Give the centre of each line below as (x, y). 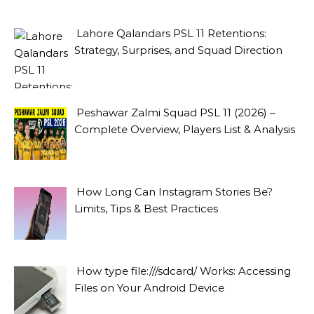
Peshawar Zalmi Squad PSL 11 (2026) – (176, 112)
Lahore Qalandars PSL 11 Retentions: (172, 33)
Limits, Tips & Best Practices (146, 209)
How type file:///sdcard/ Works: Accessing (184, 271)
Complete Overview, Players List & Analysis (185, 129)
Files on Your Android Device (150, 288)
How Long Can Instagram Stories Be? (175, 192)
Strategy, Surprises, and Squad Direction (179, 50)
